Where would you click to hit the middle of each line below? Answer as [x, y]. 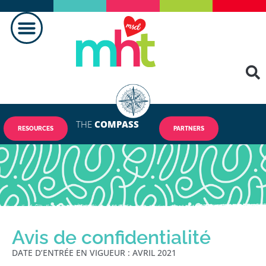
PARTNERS [189, 129]
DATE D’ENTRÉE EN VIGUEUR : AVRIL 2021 [94, 253]
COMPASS [116, 124]
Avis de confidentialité [111, 237]
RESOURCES [36, 129]
